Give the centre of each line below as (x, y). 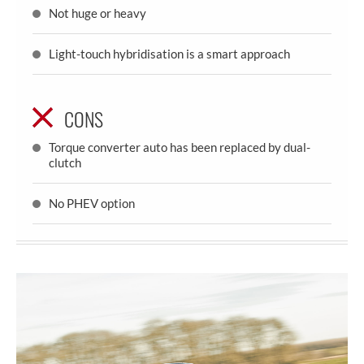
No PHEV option (92, 203)
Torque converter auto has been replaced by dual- (180, 147)
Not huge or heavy (97, 13)
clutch (65, 162)
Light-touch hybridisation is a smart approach (169, 53)
